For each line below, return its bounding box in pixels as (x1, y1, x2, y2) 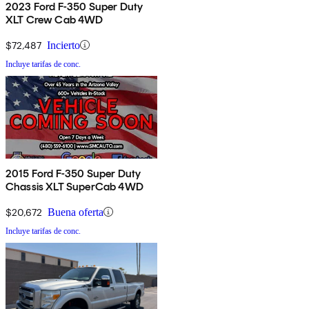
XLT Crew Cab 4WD (6, 12, 103, 26)
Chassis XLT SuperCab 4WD (6, 179, 143, 193)
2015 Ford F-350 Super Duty (6, 166, 141, 180)
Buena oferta (48, 206, 103, 218)
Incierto (47, 39, 80, 51)
